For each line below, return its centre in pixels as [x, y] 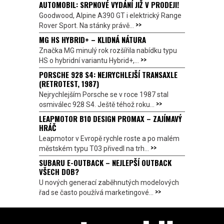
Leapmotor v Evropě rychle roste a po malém [109, 138]
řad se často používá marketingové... [97, 192]
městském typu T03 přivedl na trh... [95, 148]
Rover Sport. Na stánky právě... [87, 25]
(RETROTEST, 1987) [69, 83]
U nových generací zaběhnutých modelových [109, 182]
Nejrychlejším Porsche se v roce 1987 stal [104, 94]
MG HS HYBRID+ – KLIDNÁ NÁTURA [92, 39]
